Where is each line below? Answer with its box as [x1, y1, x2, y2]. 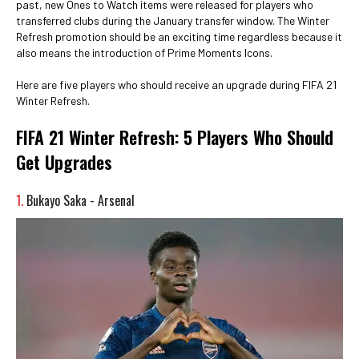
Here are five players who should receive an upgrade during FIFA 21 [16, 78, 337, 91]
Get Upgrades [16, 149, 112, 175]
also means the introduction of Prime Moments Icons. [16, 46, 272, 59]
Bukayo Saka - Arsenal [26, 191, 135, 210]
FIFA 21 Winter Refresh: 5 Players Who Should [16, 124, 333, 150]
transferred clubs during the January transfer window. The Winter [16, 14, 329, 27]
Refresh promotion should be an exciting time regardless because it [16, 30, 342, 43]
